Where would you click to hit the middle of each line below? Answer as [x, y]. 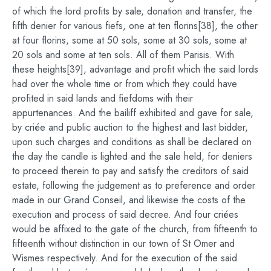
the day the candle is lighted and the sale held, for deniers [132, 156]
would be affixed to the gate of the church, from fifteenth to [135, 229]
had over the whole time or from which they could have [125, 83]
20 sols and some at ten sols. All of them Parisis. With [123, 54]
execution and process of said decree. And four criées [125, 214]
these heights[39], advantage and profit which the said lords [135, 69]
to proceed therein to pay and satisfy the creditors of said [130, 171]
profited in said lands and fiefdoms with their [103, 98]
